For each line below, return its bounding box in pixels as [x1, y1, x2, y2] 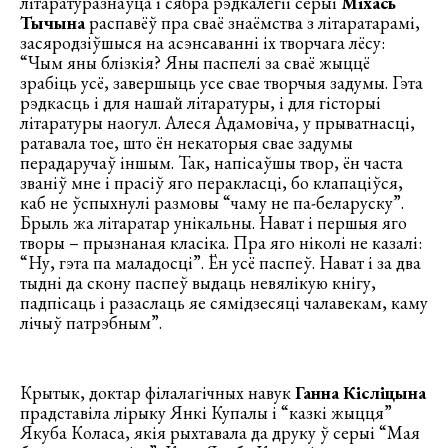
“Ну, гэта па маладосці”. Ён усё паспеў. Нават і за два [20, 251, 421, 275]
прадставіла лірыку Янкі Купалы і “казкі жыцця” [20, 401, 392, 425]
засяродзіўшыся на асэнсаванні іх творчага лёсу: [20, 31, 385, 55]
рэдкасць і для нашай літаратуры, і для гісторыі [20, 91, 381, 115]
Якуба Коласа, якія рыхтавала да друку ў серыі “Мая [20, 421, 420, 445]
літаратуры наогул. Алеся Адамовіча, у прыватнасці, [20, 111, 415, 135]
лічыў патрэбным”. [20, 311, 162, 335]
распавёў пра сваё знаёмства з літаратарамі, [85, 11, 420, 35]
